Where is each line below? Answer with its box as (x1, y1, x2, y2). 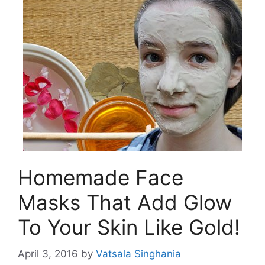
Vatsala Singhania (96, 247, 181, 260)
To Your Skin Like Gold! (18, 215, 240, 240)
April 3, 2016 (18, 247, 78, 260)
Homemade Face (18, 165, 183, 190)
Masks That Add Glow (18, 190, 232, 215)
